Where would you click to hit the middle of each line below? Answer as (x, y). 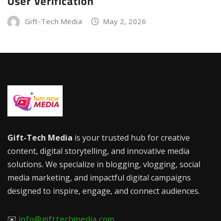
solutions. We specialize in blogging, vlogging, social (104, 165)
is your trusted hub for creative (131, 138)
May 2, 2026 (125, 21)
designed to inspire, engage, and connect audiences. (104, 191)
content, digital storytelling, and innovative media (98, 151)
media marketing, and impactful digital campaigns (99, 178)
